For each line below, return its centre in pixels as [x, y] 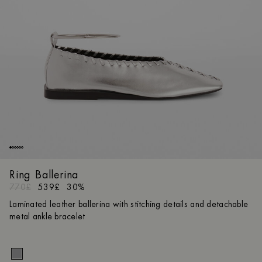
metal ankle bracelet [47, 216]
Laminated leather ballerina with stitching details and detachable [129, 204]
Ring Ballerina [44, 175]
